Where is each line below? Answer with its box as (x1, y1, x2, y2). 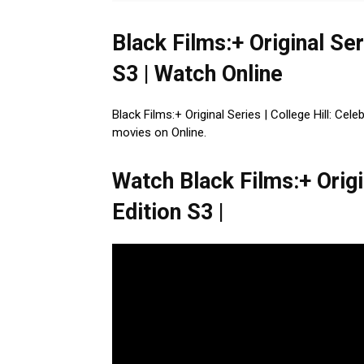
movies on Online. (112, 125, 206, 141)
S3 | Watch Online (112, 61, 283, 88)
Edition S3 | (112, 199, 223, 226)
